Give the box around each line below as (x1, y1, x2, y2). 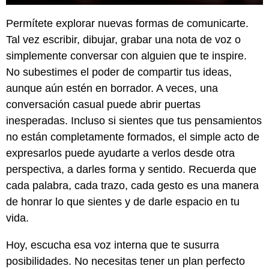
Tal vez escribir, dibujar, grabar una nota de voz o (6, 34, 241, 46)
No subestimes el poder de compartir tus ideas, (6, 66, 232, 79)
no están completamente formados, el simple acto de (6, 131, 259, 144)
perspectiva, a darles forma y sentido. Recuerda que (6, 163, 256, 176)
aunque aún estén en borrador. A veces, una (6, 82, 218, 95)
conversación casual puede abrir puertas (6, 98, 201, 111)
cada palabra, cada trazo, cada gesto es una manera (6, 180, 259, 192)
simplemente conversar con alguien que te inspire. (6, 50, 247, 62)
